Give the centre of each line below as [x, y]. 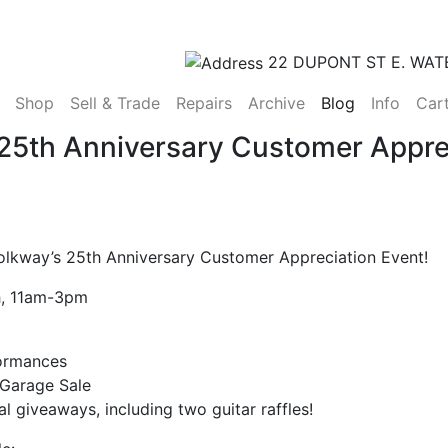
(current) [85, 102]
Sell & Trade [114, 103]
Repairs [203, 103]
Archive [276, 103]
